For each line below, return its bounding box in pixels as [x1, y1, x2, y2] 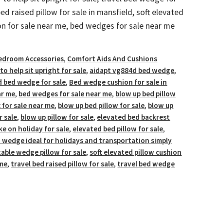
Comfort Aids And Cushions [67, 54, 158, 63]
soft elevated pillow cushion [90, 147, 182, 157]
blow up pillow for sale [20, 112, 94, 122]
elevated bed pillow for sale [73, 124, 163, 133]
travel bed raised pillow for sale [11, 159, 114, 168]
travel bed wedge [117, 159, 175, 168]
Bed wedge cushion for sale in [69, 77, 167, 87]
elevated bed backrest [97, 112, 170, 122]
